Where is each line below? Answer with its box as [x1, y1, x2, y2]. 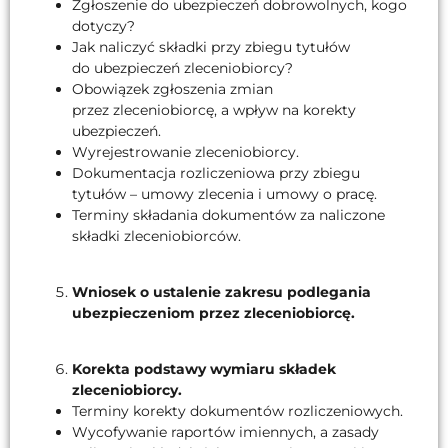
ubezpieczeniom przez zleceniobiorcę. [72, 304, 355, 323]
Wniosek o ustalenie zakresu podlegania [72, 283, 371, 302]
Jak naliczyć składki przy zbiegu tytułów [72, 37, 350, 56]
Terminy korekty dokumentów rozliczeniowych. [72, 402, 403, 421]
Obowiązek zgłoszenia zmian [72, 79, 273, 98]
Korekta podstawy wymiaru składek [72, 360, 336, 379]
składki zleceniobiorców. [72, 226, 241, 245]
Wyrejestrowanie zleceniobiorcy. [72, 142, 299, 161]
